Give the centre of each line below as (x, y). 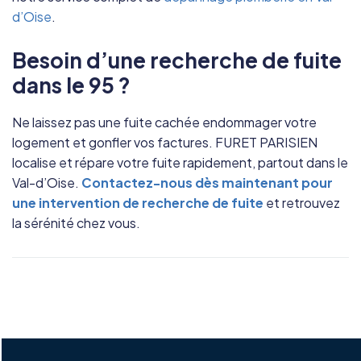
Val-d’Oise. (47, 182)
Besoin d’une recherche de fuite (177, 60)
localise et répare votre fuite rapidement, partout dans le (180, 162)
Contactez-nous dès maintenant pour (207, 182)
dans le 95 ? (71, 85)
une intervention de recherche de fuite (138, 202)
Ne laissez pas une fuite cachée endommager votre (164, 122)
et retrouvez (302, 202)
